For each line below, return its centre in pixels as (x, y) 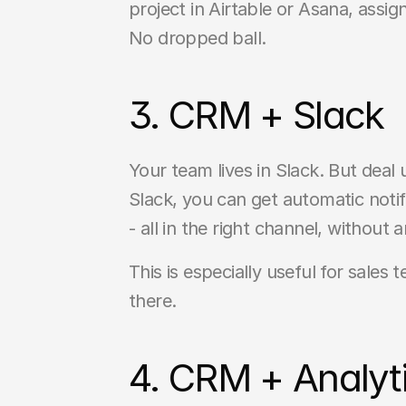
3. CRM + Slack (256, 115)
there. (153, 301)
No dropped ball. (198, 38)
